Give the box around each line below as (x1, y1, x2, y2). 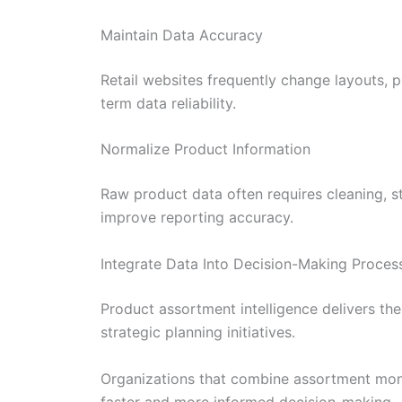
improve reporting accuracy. (100, 208, 293, 227)
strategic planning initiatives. (100, 323, 295, 342)
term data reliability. (100, 93, 236, 112)
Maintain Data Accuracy (100, 25, 263, 44)
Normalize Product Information (100, 140, 310, 159)
